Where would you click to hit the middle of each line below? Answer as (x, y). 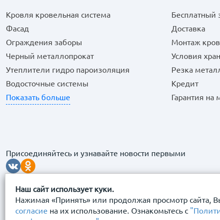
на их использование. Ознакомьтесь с (119, 211)
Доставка (189, 28)
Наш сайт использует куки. (65, 189)
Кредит (185, 83)
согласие (31, 211)
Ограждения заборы (44, 42)
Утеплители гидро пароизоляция (68, 70)
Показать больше (38, 97)
